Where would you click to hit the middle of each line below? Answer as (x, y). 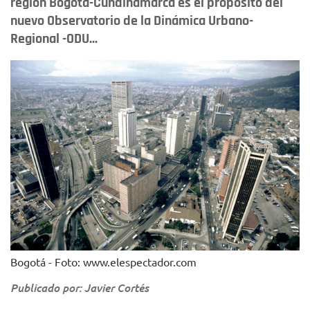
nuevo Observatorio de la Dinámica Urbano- (132, 21)
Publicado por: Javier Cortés (80, 287)
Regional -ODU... (54, 39)
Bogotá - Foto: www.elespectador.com (103, 261)
